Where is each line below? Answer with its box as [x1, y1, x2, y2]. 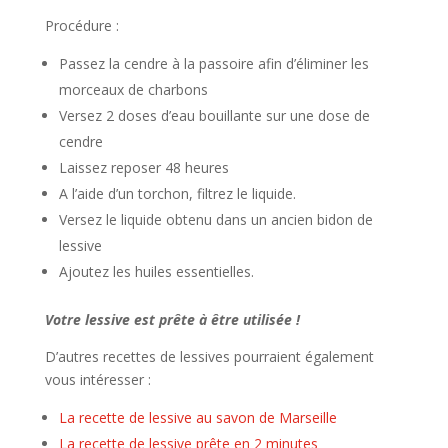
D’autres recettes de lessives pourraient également [44, 346, 374, 366]
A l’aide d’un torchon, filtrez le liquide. [58, 183, 296, 203]
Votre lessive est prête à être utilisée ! [44, 309, 300, 329]
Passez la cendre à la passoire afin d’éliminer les [58, 53, 369, 73]
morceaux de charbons [58, 79, 208, 99]
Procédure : [44, 15, 119, 35]
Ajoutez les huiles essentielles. [58, 261, 254, 281]
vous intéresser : [44, 369, 151, 389]
